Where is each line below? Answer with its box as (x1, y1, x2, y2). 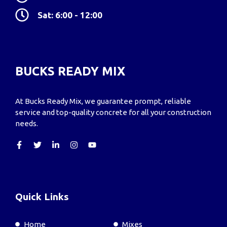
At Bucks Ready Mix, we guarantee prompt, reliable (15, 97, 191, 106)
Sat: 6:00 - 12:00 (37, 10, 103, 20)
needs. (15, 119, 38, 128)
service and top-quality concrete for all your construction (15, 108, 211, 117)
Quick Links (15, 191, 69, 202)
